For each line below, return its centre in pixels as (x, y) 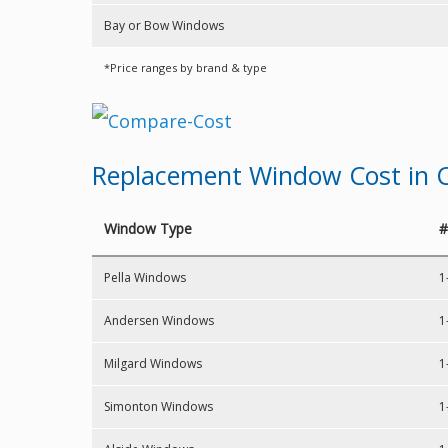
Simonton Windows (158, 406)
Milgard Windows (153, 363)
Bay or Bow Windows (164, 25)
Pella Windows (145, 277)
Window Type (148, 228)
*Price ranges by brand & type (185, 67)
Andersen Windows (159, 320)
